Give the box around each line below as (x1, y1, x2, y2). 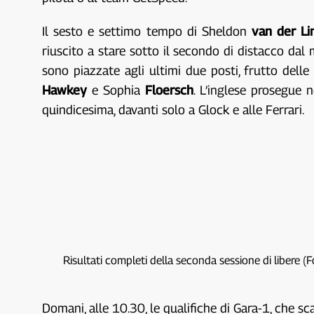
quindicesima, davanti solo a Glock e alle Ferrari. (42, 102, 305, 117)
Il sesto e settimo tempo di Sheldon (42, 23, 252, 39)
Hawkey (42, 82, 93, 97)
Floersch (145, 82, 194, 97)
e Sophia (92, 82, 146, 97)
